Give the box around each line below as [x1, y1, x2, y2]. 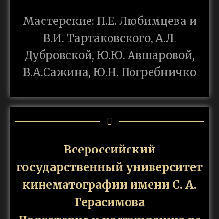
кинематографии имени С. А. [22, 177, 197, 192]
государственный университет [16, 160, 203, 175]
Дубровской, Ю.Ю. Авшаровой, [24, 48, 195, 63]
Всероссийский [64, 142, 155, 157]
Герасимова [74, 195, 145, 210]
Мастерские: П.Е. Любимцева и [22, 14, 197, 28]
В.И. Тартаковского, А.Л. [43, 31, 176, 45]
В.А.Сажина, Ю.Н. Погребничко [23, 66, 196, 80]
